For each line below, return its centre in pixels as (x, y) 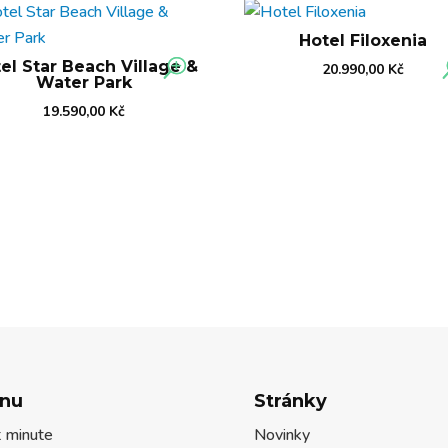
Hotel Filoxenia (363, 41)
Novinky (281, 434)
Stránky (290, 400)
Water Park (84, 83)
